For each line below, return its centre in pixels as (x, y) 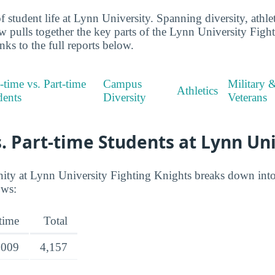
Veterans (248, 98)
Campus (123, 84)
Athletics (198, 91)
